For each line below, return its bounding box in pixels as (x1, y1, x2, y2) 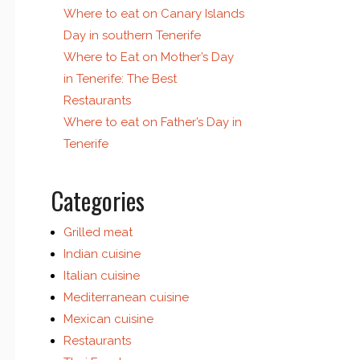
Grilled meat (63, 225, 133, 240)
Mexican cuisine (63, 312, 153, 327)
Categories (51, 182, 145, 219)
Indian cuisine (63, 247, 141, 262)
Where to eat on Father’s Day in (63, 115, 242, 130)
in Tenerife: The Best (63, 72, 177, 87)
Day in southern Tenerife (63, 28, 201, 43)
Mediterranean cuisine (63, 290, 189, 305)
